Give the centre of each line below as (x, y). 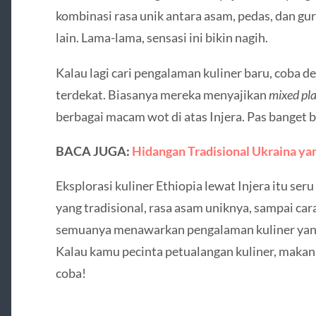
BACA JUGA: (93, 151)
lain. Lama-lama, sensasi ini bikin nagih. (162, 38)
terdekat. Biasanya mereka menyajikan (162, 94)
